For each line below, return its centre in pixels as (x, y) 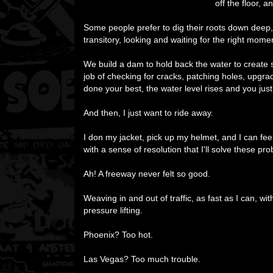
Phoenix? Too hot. (118, 235)
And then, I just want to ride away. (148, 113)
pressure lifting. (113, 210)
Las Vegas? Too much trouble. (142, 259)
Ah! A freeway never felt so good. (147, 174)
